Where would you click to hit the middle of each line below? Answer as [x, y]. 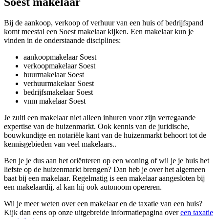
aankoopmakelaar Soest [60, 57]
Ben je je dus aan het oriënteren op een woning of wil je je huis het [107, 160]
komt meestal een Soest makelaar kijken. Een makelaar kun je [99, 31]
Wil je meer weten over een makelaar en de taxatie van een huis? [103, 203]
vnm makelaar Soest [55, 101]
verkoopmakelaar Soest [59, 66]
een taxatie [197, 212]
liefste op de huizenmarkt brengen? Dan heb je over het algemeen [105, 169]
